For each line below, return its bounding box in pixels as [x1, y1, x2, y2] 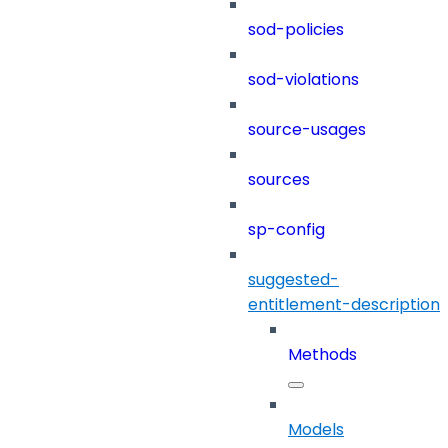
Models [288, 418, 344, 442]
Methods [288, 343, 357, 367]
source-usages [248, 118, 366, 142]
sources [248, 168, 310, 192]
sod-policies [248, 18, 344, 42]
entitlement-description [248, 293, 440, 317]
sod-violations [248, 68, 359, 92]
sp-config [248, 218, 325, 242]
